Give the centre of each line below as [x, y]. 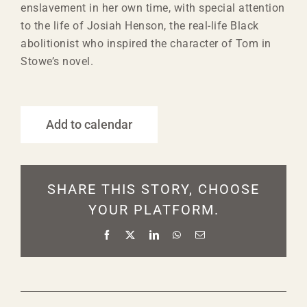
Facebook [131, 234]
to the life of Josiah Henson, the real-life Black [140, 26]
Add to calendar [89, 124]
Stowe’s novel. [57, 61]
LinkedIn [178, 234]
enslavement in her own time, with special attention [153, 8]
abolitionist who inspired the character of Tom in [146, 44]
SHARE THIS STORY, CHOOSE [153, 189]
